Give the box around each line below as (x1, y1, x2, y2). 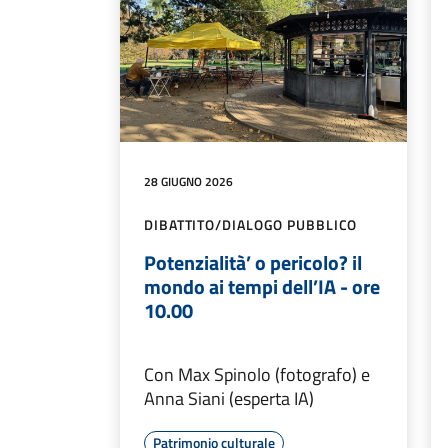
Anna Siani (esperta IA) (144, 384, 314, 412)
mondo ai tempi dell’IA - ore (144, 270, 380, 302)
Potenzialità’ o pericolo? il (144, 246, 362, 278)
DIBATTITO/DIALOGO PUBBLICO (144, 213, 358, 235)
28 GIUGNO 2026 (144, 171, 233, 191)
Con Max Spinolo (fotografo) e (144, 360, 370, 388)
